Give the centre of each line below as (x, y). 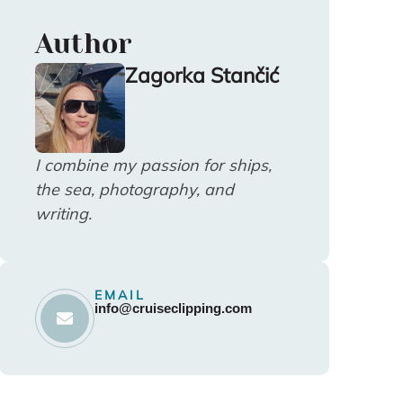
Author (83, 44)
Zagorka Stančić (201, 75)
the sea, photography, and (134, 189)
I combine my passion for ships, (153, 165)
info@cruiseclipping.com (173, 308)
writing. (63, 213)
